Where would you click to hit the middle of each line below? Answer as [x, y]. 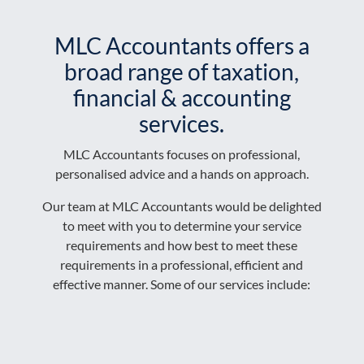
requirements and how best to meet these [182, 245]
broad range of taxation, [182, 71]
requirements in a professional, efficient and [182, 264]
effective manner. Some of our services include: [182, 284]
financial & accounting [182, 97]
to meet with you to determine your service [182, 225]
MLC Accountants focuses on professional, [182, 154]
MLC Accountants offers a [182, 45]
